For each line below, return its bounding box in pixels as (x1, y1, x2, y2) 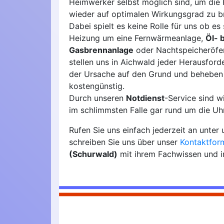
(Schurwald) (69, 149, 117, 159)
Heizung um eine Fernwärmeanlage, (69, 33, 205, 43)
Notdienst (126, 93, 164, 103)
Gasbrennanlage (69, 45, 133, 55)
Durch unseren (69, 93, 126, 103)
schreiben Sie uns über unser (69, 137, 180, 147)
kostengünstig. (69, 81, 124, 91)
